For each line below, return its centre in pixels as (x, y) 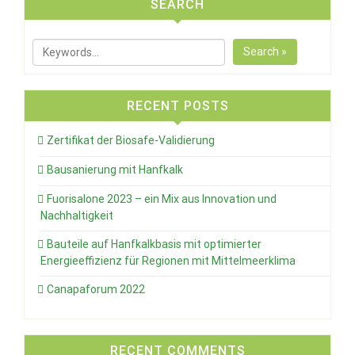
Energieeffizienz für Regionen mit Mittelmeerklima (168, 260)
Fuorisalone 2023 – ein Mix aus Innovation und (162, 198)
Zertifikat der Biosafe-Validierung (131, 140)
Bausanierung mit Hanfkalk (115, 169)
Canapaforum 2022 (96, 289)
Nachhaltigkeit (77, 215)
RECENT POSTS (177, 105)
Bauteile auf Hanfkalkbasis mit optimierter (154, 244)
